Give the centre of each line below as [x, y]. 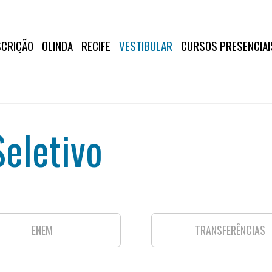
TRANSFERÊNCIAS [230, 230]
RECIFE [96, 46]
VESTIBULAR [145, 46]
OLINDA [57, 46]
